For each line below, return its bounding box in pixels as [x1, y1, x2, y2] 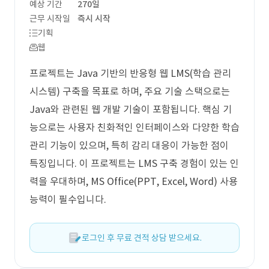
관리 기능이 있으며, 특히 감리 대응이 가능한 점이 [29, 139, 229, 151]
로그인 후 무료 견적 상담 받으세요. [82, 232, 202, 243]
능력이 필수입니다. [29, 193, 106, 205]
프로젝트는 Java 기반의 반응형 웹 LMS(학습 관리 [29, 67, 231, 79]
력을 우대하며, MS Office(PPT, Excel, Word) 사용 [29, 175, 238, 187]
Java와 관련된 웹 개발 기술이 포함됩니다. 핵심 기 [29, 103, 232, 115]
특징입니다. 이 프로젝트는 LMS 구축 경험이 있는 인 [29, 157, 239, 169]
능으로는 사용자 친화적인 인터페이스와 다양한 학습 [29, 121, 240, 133]
